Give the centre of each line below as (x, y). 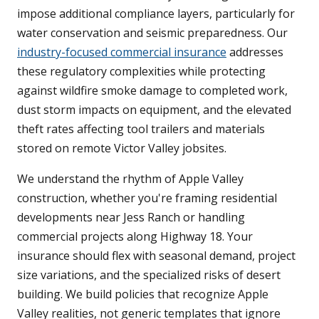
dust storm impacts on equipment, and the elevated (154, 110)
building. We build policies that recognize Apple (143, 294)
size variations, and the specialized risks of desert (149, 275)
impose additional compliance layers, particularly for (156, 14)
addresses (255, 52)
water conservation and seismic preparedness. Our (152, 33)
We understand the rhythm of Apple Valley (130, 179)
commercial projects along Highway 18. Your (135, 237)
